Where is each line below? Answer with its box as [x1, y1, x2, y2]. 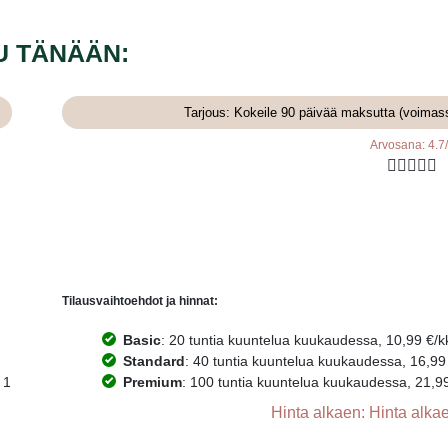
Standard [123, 352, 185, 369]
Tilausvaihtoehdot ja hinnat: [62, 293, 218, 308]
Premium [123, 373, 182, 390]
